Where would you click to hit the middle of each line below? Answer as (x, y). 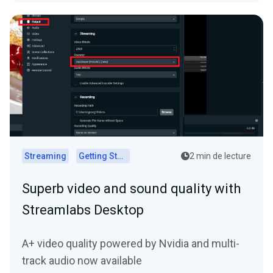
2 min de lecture (220, 156)
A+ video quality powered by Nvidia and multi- (131, 243)
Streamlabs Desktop (83, 210)
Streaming (45, 156)
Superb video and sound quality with (131, 189)
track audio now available (82, 261)
